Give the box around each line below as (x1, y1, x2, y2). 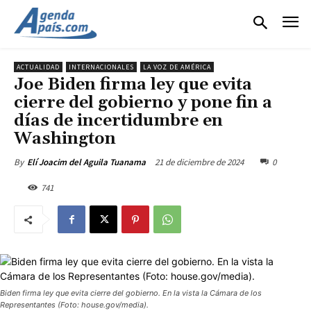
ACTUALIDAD (17, 62, 60, 72)
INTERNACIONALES (69, 62, 134, 72)
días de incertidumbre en (14, 110, 223, 131)
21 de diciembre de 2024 (155, 155, 244, 168)
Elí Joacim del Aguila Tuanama (27, 155, 146, 168)
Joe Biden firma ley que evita (14, 74, 252, 95)
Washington (14, 128, 116, 149)
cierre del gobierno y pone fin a (14, 92, 272, 113)
